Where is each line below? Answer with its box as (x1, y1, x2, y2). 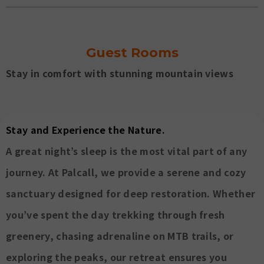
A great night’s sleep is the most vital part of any (6, 144, 247, 159)
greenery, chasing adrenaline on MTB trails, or (6, 229, 234, 243)
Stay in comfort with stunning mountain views (6, 66, 234, 81)
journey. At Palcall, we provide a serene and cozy (6, 165, 246, 180)
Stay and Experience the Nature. (6, 123, 165, 137)
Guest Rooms (85, 45, 179, 61)
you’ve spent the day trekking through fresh (6, 207, 225, 222)
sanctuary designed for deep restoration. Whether (6, 186, 256, 201)
